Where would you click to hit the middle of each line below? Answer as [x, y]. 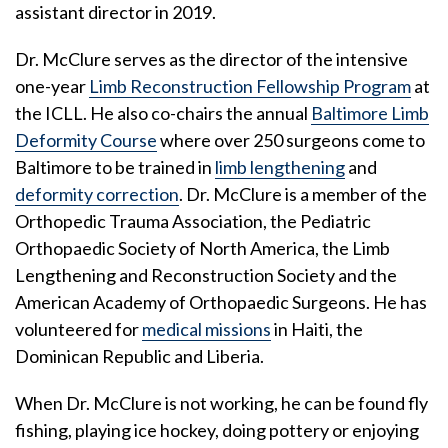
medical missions [206, 329]
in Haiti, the [317, 329]
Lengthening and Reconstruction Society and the [206, 275]
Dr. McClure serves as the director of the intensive [211, 59]
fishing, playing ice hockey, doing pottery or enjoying [217, 430]
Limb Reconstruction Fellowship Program [250, 86]
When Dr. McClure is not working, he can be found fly [221, 403]
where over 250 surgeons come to [291, 140]
